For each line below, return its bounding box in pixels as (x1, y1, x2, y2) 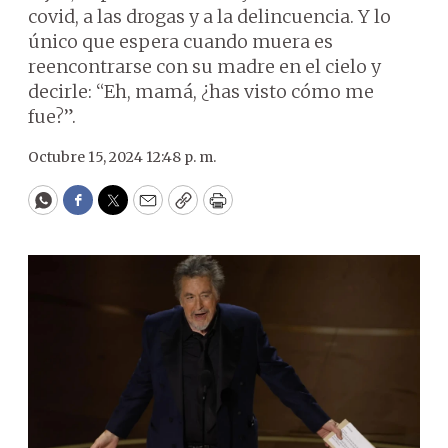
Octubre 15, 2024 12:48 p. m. (28, 148, 216, 166)
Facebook (76, 197, 161, 221)
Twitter (111, 197, 179, 221)
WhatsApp (41, 197, 136, 221)
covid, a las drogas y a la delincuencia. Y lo (28, 5, 391, 28)
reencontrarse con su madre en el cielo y (28, 55, 381, 78)
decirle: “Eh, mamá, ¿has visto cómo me (28, 80, 374, 103)
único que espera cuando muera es (28, 30, 333, 53)
